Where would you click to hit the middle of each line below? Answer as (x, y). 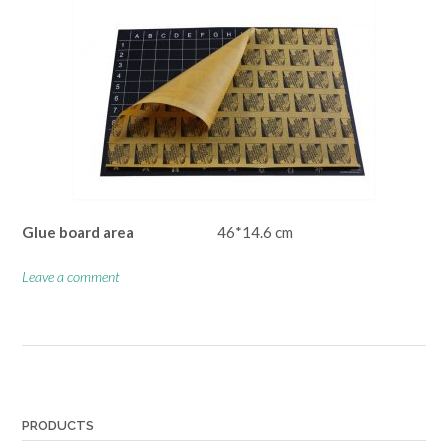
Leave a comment (71, 276)
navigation (55, 408)
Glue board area (78, 232)
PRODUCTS (58, 426)
